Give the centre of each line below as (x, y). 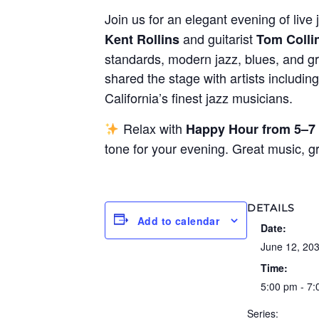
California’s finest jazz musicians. (199, 98)
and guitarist (218, 39)
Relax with (152, 129)
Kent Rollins (142, 40)
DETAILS (271, 208)
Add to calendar (179, 220)
